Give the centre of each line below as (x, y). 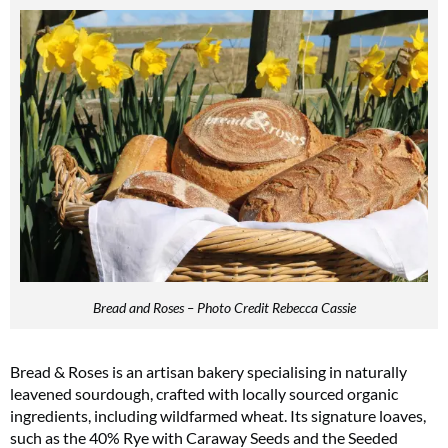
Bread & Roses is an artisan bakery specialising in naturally (208, 372)
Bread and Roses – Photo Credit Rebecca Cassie (224, 308)
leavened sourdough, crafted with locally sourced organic (204, 394)
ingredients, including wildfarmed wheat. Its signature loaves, (218, 416)
